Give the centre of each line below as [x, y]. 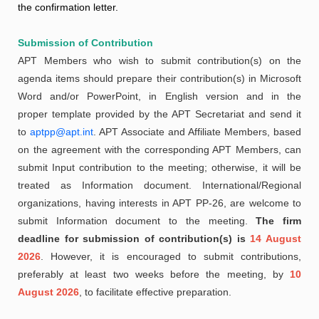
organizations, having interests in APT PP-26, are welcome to [159, 203]
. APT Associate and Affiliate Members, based [197, 132]
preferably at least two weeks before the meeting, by [154, 274]
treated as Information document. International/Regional [159, 185]
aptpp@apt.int [62, 132]
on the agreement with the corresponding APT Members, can [159, 150]
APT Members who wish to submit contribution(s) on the [159, 61]
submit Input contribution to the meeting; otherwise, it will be [159, 167]
